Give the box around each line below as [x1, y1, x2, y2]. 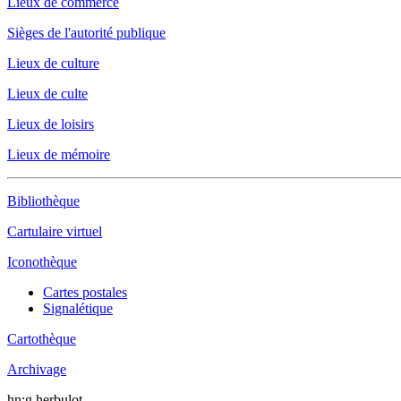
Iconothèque [7, 254, 77, 269]
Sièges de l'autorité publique [7, 25, 166, 40]
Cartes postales [43, 285, 127, 300]
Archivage [7, 362, 66, 377]
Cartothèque [7, 331, 76, 346]
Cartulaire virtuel [7, 224, 102, 239]
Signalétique [43, 301, 113, 316]
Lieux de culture [7, 55, 99, 71]
